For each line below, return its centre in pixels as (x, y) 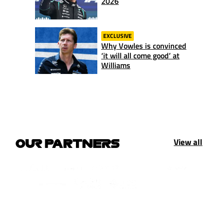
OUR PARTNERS (68, 143)
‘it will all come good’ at (140, 55)
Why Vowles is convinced (144, 45)
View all (188, 142)
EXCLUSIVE (118, 36)
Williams (116, 65)
